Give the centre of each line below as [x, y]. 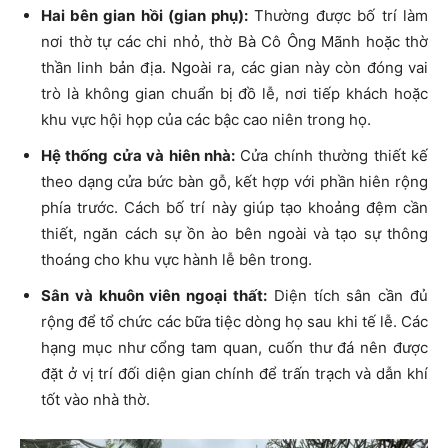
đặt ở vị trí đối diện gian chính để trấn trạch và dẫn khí [234, 374]
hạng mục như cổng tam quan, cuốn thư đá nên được [234, 348]
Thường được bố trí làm [338, 16]
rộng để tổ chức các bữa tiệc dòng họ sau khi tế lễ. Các [234, 322]
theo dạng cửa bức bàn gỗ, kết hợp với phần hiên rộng [234, 182]
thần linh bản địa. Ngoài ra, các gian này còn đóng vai [234, 68]
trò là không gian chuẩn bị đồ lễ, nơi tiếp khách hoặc [234, 94]
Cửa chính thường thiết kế [331, 156]
